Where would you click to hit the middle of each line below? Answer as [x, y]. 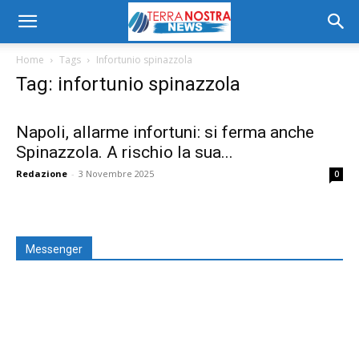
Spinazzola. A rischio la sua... [125, 152]
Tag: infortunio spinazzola [128, 84]
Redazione [42, 173]
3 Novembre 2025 [116, 173]
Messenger [54, 249]
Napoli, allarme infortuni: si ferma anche [165, 132]
